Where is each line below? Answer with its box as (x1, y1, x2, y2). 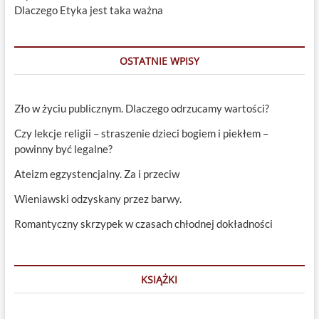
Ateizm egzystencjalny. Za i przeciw (14, 167, 179, 181)
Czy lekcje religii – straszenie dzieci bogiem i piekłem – (14, 127, 268, 140)
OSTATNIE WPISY (119, 54, 199, 68)
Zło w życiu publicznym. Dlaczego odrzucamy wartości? (14, 102, 269, 115)
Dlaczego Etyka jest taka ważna (14, 4, 163, 17)
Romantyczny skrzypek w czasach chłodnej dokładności (14, 217, 273, 231)
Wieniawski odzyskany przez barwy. (14, 192, 182, 206)
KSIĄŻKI (141, 273, 178, 287)
